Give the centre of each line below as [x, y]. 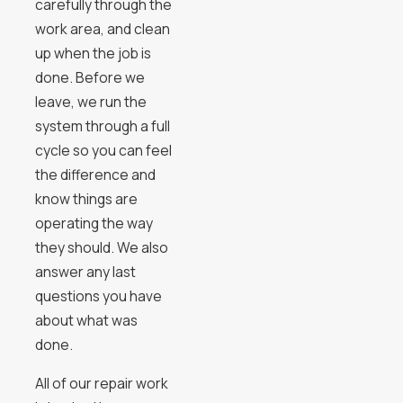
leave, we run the [90, 102]
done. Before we [90, 78]
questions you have [98, 296]
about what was [86, 321]
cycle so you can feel [103, 151]
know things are [86, 199]
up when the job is [93, 54]
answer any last [85, 272]
